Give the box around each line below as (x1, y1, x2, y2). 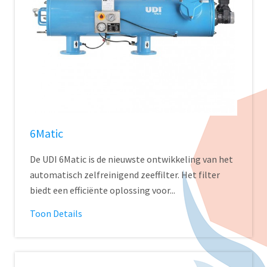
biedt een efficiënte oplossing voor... (30, 184, 175, 196)
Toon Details (30, 207, 82, 219)
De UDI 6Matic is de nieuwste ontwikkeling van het (30, 153, 233, 165)
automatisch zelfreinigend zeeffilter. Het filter (30, 169, 220, 181)
